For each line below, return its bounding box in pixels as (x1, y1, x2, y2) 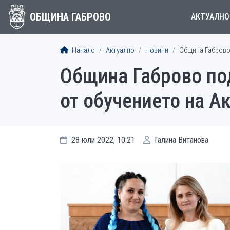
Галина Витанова (152, 135, 208, 145)
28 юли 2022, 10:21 (69, 135, 135, 145)
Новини (145, 46, 168, 55)
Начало (70, 46, 95, 55)
